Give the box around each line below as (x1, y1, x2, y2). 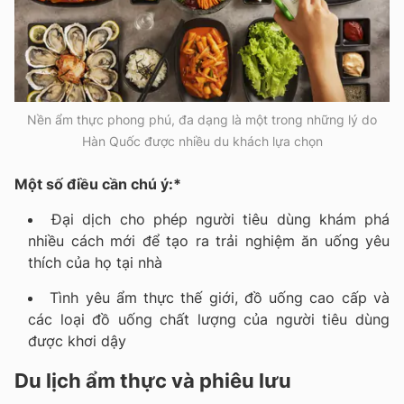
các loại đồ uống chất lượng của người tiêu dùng (28, 309, 390, 328)
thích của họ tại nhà (28, 252, 162, 271)
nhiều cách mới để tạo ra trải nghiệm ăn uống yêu (28, 231, 390, 250)
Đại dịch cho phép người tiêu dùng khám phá (51, 209, 390, 228)
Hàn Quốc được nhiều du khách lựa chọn (81, 133, 323, 149)
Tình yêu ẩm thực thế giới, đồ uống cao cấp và (50, 288, 390, 307)
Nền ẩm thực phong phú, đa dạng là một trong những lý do (27, 111, 377, 127)
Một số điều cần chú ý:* (14, 174, 181, 193)
